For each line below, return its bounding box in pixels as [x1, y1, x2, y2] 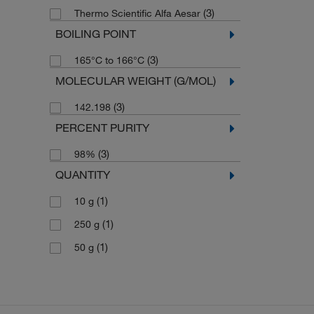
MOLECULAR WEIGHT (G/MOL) [55, 74, 216, 88]
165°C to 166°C [74, 54, 147, 67]
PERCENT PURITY [55, 121, 149, 135]
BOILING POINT [55, 27, 136, 41]
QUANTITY [55, 168, 110, 182]
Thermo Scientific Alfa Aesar [74, 7, 203, 20]
